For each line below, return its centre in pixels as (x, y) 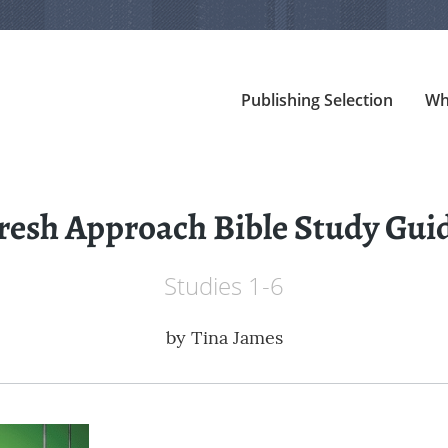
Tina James (236, 338)
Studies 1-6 (224, 286)
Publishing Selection (316, 100)
